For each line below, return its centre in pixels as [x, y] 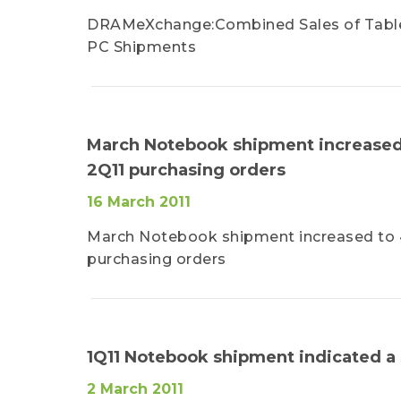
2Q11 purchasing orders [186, 170]
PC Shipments [141, 47]
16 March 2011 [139, 202]
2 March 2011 [135, 389]
